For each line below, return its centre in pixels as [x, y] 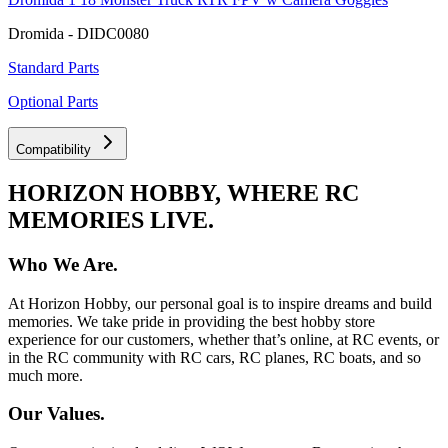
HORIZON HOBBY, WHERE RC [183, 192]
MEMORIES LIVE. [111, 219]
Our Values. [56, 414]
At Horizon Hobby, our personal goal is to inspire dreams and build [220, 303]
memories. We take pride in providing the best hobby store [191, 321]
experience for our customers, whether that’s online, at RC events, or [223, 339]
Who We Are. [63, 264]
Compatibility [53, 149]
